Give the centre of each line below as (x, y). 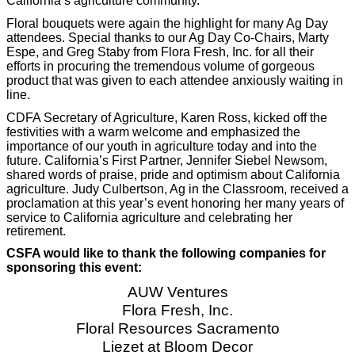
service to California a (67, 217)
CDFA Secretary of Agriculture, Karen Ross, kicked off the (167, 117)
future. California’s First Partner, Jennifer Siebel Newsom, (167, 160)
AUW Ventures (177, 292)
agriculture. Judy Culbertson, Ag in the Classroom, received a (177, 189)
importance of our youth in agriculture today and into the (162, 146)
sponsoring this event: (74, 268)
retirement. (38, 231)
